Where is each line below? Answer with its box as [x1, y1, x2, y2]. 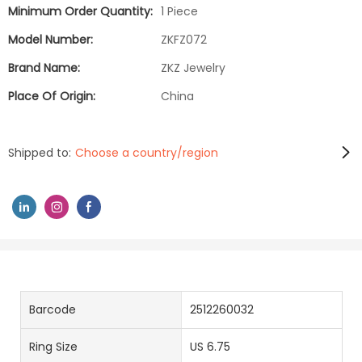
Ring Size [29, 338, 78, 355]
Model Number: [8, 32, 93, 48]
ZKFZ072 [161, 32, 207, 48]
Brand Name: [8, 60, 80, 76]
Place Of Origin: [8, 88, 95, 104]
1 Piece [161, 3, 198, 19]
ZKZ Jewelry [161, 60, 225, 76]
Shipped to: [8, 144, 71, 161]
